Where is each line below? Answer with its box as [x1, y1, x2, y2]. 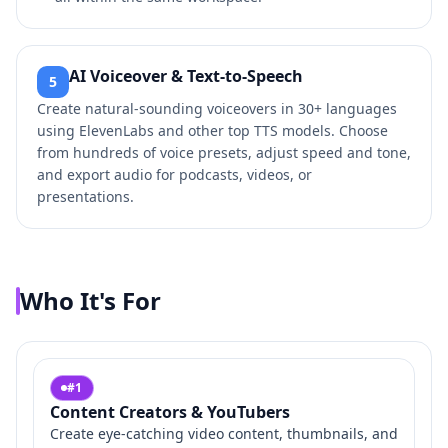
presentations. [37, 187, 134, 206]
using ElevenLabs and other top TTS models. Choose [37, 121, 388, 140]
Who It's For [20, 284, 161, 317]
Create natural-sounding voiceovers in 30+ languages [37, 99, 397, 118]
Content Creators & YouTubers [50, 401, 290, 423]
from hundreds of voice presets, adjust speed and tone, [37, 143, 411, 162]
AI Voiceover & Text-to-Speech [69, 65, 303, 87]
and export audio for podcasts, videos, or [37, 165, 312, 184]
